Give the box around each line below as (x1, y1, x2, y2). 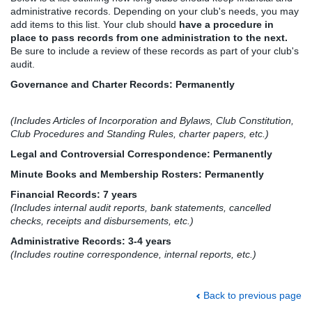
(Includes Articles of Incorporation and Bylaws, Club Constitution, (10, 114, 294, 126)
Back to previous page (203, 289, 302, 301)
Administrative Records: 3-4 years (10, 235, 171, 247)
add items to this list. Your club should (10, 19, 176, 31)
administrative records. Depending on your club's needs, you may (10, 6, 299, 17)
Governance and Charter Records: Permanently (10, 79, 235, 91)
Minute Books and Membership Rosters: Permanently (10, 168, 264, 180)
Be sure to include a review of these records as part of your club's (10, 45, 299, 57)
